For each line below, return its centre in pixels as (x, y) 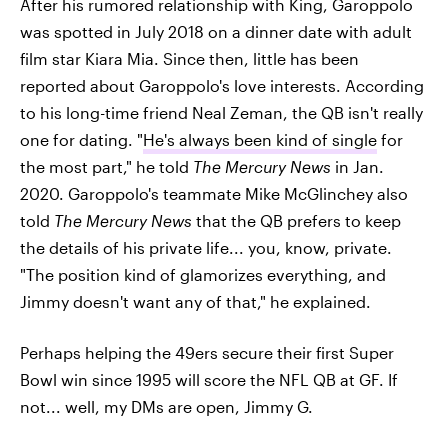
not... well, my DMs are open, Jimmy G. (166, 406)
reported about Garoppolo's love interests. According (222, 85)
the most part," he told (106, 166)
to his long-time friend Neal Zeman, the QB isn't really (221, 112)
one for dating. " (81, 139)
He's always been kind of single (260, 139)
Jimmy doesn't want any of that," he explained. (195, 301)
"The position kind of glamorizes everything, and (203, 274)
